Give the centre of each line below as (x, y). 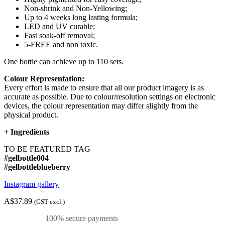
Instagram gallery (31, 184)
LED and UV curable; (60, 27)
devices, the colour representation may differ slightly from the (101, 106)
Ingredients (30, 132)
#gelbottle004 (26, 158)
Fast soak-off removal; (60, 36)
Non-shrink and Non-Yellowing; (76, 9)
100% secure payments (81, 218)
